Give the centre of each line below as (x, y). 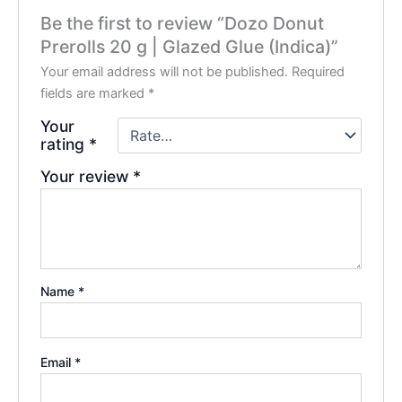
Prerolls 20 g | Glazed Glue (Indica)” (190, 47)
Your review (87, 177)
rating (65, 144)
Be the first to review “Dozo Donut (183, 24)
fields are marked (95, 94)
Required (319, 72)
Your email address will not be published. (165, 72)
